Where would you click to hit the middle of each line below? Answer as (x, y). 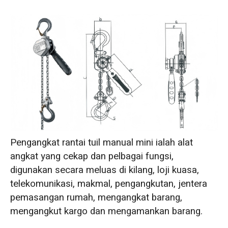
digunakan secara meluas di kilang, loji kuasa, (104, 170)
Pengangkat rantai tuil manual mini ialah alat (101, 143)
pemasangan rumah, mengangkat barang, (96, 198)
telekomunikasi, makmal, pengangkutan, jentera (108, 184)
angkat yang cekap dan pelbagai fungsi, (92, 156)
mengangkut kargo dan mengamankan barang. (106, 211)
